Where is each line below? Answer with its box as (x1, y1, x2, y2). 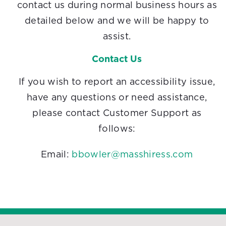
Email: (41, 150, 72, 160)
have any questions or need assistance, (27, 93, 207, 103)
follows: (98, 125, 136, 134)
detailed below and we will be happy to (25, 17, 209, 26)
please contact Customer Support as (32, 109, 202, 119)
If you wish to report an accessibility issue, (19, 78, 215, 87)
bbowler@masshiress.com (72, 150, 193, 160)
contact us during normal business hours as (17, 1, 217, 11)
